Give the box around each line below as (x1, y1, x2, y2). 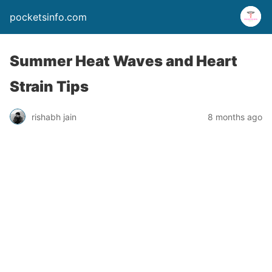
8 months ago (208, 111, 262, 122)
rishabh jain (32, 111, 76, 122)
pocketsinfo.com (10, 11, 87, 23)
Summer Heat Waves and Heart (10, 52, 237, 70)
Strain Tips (10, 78, 89, 95)
